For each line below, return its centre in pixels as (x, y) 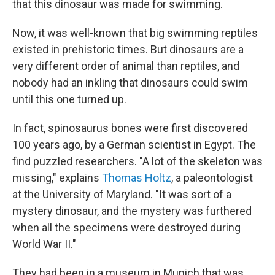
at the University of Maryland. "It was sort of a (122, 194)
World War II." (44, 244)
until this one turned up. (69, 99)
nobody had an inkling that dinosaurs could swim (130, 82)
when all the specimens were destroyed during (126, 227)
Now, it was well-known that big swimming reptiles (135, 33)
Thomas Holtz (137, 177)
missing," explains (57, 177)
